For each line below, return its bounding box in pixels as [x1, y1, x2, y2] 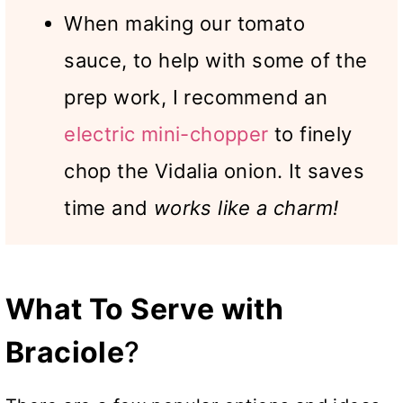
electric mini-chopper [64, 122, 269, 147]
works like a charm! [148, 196, 339, 220]
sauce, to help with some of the [64, 49, 368, 73]
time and [64, 196, 148, 220]
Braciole [5, 335, 125, 371]
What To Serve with [5, 291, 284, 327]
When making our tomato [64, 12, 305, 36]
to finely [274, 122, 353, 147]
